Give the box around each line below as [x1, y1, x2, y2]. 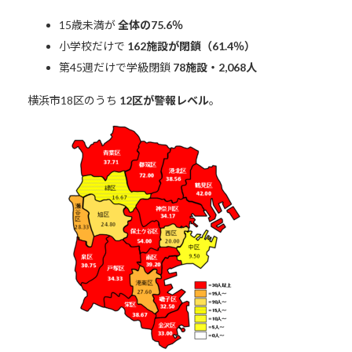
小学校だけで [58, 38, 127, 53]
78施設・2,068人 [172, 60, 257, 74]
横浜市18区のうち [27, 93, 119, 107]
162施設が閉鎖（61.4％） [126, 38, 255, 53]
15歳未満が [58, 17, 118, 31]
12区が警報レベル [119, 93, 209, 107]
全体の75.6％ [117, 17, 183, 31]
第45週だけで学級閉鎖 [58, 60, 173, 74]
